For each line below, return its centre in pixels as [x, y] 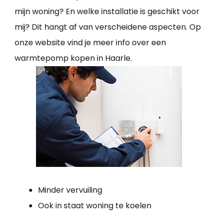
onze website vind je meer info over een [90, 42]
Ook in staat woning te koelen [95, 205]
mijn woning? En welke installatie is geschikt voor [107, 11]
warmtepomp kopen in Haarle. [73, 58]
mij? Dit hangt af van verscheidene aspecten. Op [108, 27]
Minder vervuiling [70, 190]
